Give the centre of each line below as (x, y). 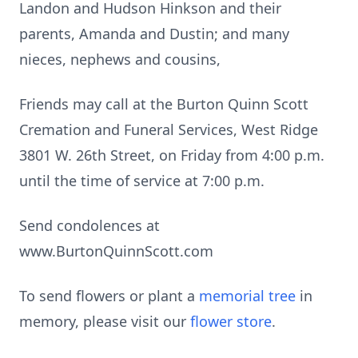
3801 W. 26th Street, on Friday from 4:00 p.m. (172, 155)
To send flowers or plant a (109, 296)
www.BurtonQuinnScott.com (118, 251)
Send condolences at (89, 225)
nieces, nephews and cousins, (122, 59)
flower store (231, 321)
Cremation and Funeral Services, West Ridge (169, 129)
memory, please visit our (105, 321)
